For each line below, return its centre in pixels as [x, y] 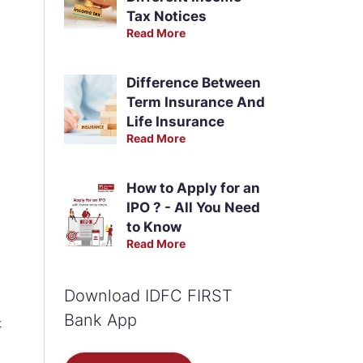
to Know [154, 227]
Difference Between [193, 83]
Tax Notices [166, 16]
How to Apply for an [193, 188]
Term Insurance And [195, 102]
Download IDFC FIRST [148, 296]
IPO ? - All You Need [193, 207]
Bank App [100, 320]
